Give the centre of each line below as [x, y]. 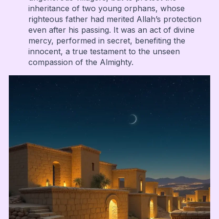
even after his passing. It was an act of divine [111, 30]
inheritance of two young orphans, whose [106, 8]
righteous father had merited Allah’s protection [115, 19]
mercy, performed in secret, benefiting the [107, 40]
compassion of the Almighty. [81, 62]
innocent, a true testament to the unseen [104, 51]
